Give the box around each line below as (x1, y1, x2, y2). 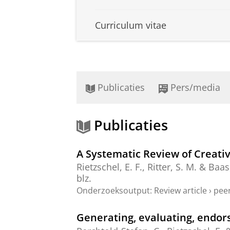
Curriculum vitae (95, 19, 166, 32)
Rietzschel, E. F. (76, 161, 142, 174)
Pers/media (168, 81, 220, 94)
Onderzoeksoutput (76, 185, 150, 197)
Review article (154, 185, 207, 197)
